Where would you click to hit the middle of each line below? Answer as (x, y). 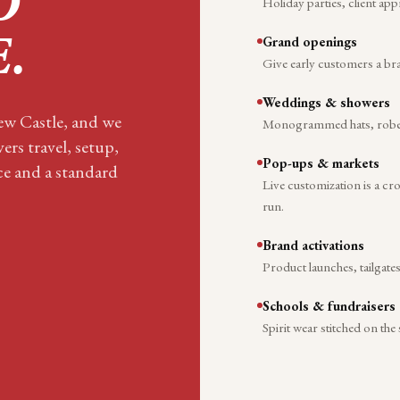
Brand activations (313, 246)
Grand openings (310, 42)
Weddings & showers (326, 103)
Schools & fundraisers (329, 306)
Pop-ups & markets (321, 163)
